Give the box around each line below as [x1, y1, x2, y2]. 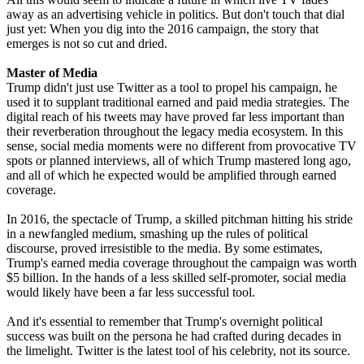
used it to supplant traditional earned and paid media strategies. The [6, 94, 349, 109]
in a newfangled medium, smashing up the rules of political [6, 226, 308, 240]
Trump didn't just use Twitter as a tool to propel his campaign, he [6, 80, 337, 94]
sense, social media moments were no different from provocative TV [6, 138, 357, 153]
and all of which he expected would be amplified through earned [6, 167, 336, 182]
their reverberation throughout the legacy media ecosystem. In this [6, 123, 343, 138]
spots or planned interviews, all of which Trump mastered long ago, [6, 153, 351, 167]
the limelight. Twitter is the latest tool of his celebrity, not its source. [6, 343, 350, 357]
